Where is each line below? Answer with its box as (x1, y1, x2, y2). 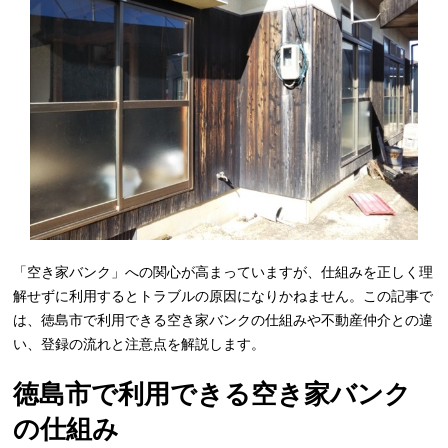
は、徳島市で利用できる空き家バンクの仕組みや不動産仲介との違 (13, 312, 434, 328)
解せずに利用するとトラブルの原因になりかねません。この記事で (13, 288, 434, 304)
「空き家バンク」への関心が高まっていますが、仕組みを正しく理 (13, 264, 434, 280)
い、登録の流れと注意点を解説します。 (13, 336, 266, 352)
